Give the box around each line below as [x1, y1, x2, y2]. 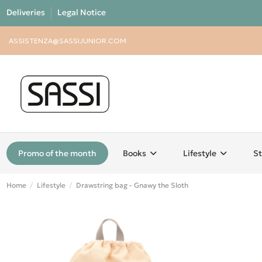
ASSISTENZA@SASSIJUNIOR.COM [9, 36, 126, 46]
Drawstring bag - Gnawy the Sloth [75, 180, 188, 189]
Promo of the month [18, 147, 96, 158]
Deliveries [6, 7, 47, 18]
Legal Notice [57, 7, 106, 18]
